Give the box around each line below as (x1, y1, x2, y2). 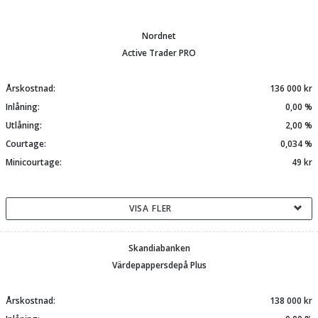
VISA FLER (128, 202, 172, 214)
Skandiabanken (128, 242, 190, 254)
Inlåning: (6, 101, 40, 113)
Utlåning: (6, 119, 42, 131)
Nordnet (142, 30, 176, 42)
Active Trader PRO (122, 47, 196, 59)
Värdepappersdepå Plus (111, 259, 207, 271)
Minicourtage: (6, 156, 62, 168)
